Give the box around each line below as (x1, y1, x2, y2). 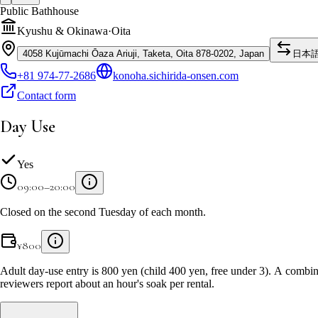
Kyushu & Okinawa (17, 24, 108, 37)
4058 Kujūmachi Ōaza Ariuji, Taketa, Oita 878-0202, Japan (23, 48, 264, 59)
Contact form (17, 89, 76, 102)
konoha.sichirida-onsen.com (113, 69, 238, 82)
